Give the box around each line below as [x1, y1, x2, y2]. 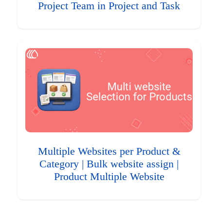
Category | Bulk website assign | [39, 158, 179, 170]
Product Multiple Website [54, 170, 164, 182]
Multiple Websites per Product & [37, 145, 181, 157]
